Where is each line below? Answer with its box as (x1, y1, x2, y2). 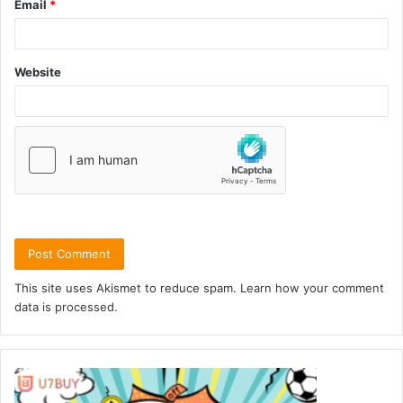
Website (14, 64, 61, 79)
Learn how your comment (240, 280, 384, 295)
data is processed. (14, 299, 118, 314)
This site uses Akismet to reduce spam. (14, 280, 240, 295)
